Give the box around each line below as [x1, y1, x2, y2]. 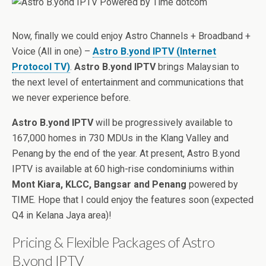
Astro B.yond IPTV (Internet [93, 46, 216, 57]
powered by [186, 179, 238, 190]
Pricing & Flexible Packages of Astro [12, 233, 215, 251]
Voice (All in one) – [12, 46, 93, 57]
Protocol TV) [12, 61, 70, 72]
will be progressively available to [93, 117, 233, 128]
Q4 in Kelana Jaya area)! [12, 210, 112, 221]
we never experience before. [12, 92, 131, 103]
